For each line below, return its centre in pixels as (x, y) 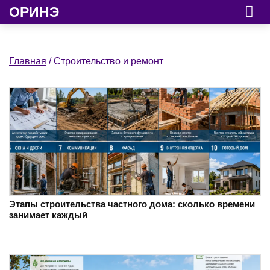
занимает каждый (48, 215)
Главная (28, 61)
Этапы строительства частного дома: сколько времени (132, 204)
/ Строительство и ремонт (105, 61)
